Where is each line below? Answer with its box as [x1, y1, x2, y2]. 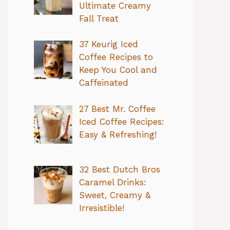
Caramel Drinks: [79, 177, 146, 188]
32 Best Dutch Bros [79, 164, 160, 175]
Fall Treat [79, 13, 119, 24]
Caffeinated [79, 78, 128, 88]
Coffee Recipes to [79, 52, 153, 63]
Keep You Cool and [79, 65, 157, 75]
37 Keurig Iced [79, 39, 138, 50]
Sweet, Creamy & [79, 190, 150, 201]
